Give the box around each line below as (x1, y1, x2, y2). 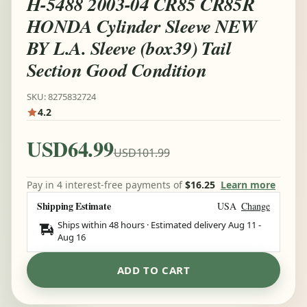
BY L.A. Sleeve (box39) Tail (27, 34, 232, 61)
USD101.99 (113, 145, 170, 161)
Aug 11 (228, 219, 256, 232)
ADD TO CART (116, 263, 191, 278)
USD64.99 (27, 134, 114, 164)
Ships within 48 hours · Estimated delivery (58, 219, 228, 232)
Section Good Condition (27, 56, 207, 83)
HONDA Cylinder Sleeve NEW (27, 12, 257, 39)
